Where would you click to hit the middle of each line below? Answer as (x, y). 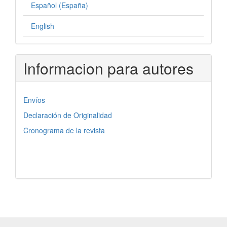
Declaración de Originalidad (68, 115)
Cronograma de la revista (64, 130)
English (43, 26)
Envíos (34, 100)
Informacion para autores (108, 68)
